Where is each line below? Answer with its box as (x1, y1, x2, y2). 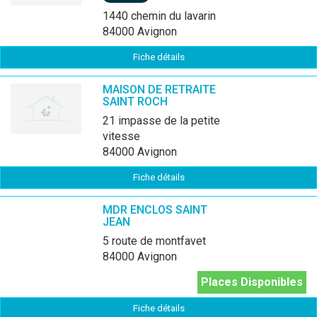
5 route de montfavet (109, 234, 206, 248)
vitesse (103, 129, 140, 143)
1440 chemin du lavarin (109, 9, 216, 23)
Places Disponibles (201, 275, 303, 289)
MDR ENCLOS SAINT (103, 203, 207, 217)
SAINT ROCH (103, 95, 168, 108)
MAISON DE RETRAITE (103, 83, 216, 96)
